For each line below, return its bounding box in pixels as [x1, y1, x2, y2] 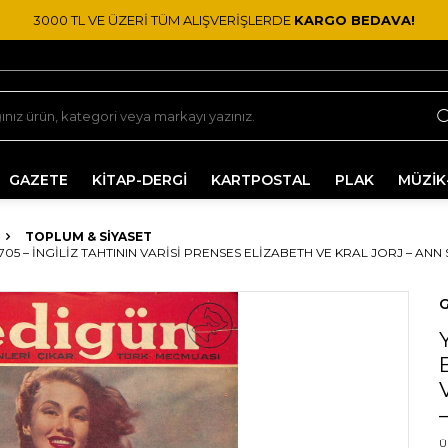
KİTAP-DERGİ [92, 171, 187, 189]
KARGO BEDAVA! [294, 11, 415, 28]
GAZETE [9, 171, 68, 189]
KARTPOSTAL [211, 171, 311, 189]
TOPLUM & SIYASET [25, 229, 152, 244]
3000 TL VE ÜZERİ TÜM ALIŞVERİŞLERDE [33, 11, 294, 28]
